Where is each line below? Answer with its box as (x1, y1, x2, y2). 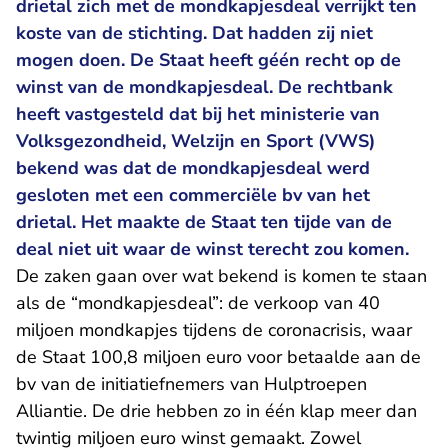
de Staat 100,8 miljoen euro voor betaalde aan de (16, 345, 421, 369)
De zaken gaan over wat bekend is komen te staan (16, 264, 427, 288)
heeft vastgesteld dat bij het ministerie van (16, 102, 380, 126)
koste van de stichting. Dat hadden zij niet (16, 21, 373, 45)
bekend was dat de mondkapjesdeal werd (16, 156, 370, 180)
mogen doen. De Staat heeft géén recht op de (16, 48, 401, 72)
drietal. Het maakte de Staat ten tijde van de (16, 210, 392, 234)
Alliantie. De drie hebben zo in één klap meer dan (16, 399, 417, 423)
